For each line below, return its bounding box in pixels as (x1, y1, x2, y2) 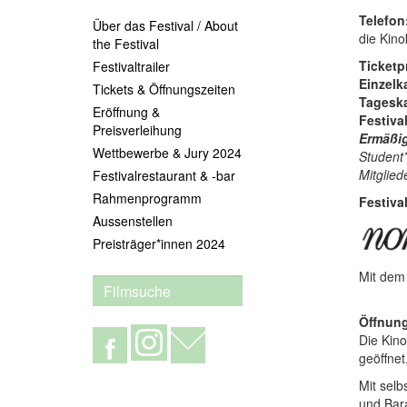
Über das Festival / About (93, 16, 238, 35)
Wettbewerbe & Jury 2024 (93, 144, 242, 162)
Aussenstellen (93, 212, 173, 230)
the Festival (93, 35, 159, 53)
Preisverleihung (93, 121, 182, 139)
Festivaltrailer (93, 57, 170, 75)
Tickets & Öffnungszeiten (93, 80, 235, 98)
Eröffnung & (93, 103, 160, 121)
